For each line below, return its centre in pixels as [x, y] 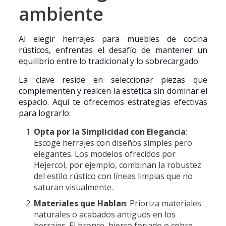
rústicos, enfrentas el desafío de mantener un [113, 50]
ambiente [61, 14]
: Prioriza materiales [163, 203]
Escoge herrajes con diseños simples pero [113, 143]
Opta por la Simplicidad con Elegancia [109, 132]
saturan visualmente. [73, 187]
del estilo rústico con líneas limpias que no [113, 176]
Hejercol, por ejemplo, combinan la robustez [117, 165]
